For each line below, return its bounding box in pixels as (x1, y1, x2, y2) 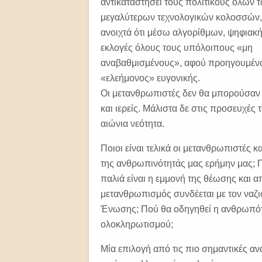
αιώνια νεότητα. (101, 119, 164, 129)
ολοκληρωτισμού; (101, 219, 173, 229)
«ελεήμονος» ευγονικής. (101, 73, 200, 83)
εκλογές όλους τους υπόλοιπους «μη (101, 43, 253, 53)
